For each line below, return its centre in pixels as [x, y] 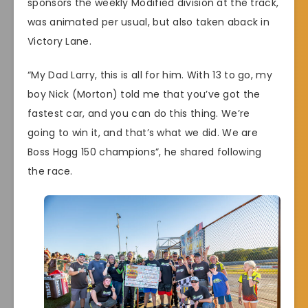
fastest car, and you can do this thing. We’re [139, 113]
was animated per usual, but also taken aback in [149, 22]
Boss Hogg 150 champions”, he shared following [145, 152]
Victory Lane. [61, 42]
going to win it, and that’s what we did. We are [143, 132]
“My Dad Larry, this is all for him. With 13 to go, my [150, 75]
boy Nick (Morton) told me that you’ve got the [144, 94]
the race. [52, 171]
